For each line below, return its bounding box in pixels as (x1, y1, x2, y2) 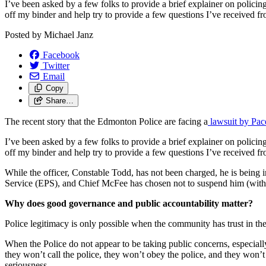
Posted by (5, 29, 44, 40)
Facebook (43, 49, 80, 60)
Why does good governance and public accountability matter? (5, 198, 253, 208)
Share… (45, 96, 74, 105)
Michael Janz (44, 29, 93, 40)
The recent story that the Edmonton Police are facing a (5, 116, 208, 126)
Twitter (43, 60, 69, 71)
